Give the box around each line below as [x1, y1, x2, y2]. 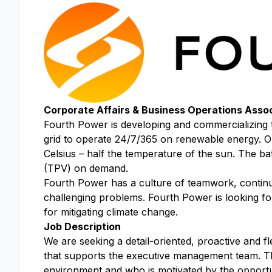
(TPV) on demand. [44, 162, 128, 175]
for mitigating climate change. [44, 206, 178, 219]
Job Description [44, 220, 121, 233]
